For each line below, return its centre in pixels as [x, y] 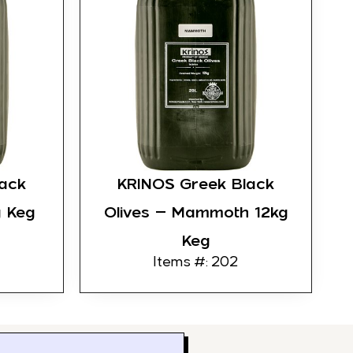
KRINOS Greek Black [196, 184]
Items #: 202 [196, 262]
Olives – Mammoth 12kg [196, 212]
